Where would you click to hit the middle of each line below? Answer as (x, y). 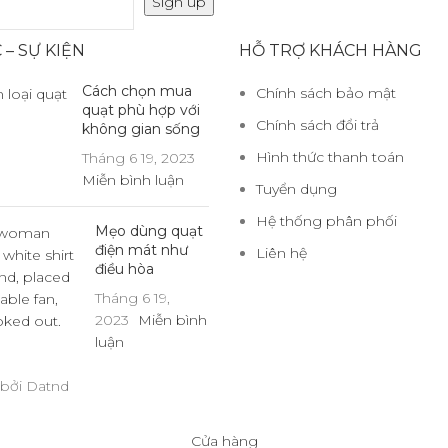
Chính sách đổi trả (317, 125)
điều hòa (124, 269)
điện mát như (141, 250)
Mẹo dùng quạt (148, 231)
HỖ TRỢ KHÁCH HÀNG (330, 50)
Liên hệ (281, 253)
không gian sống (140, 129)
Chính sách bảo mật (326, 93)
